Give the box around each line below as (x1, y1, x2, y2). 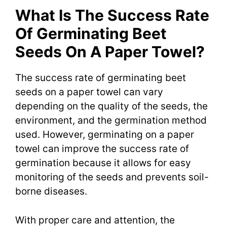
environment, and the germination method (15, 115, 207, 127)
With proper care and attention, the (15, 214, 175, 226)
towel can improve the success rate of (15, 143, 189, 155)
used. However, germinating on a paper (15, 129, 194, 141)
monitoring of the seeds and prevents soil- (15, 171, 209, 183)
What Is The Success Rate (15, 6, 209, 25)
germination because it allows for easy (15, 157, 191, 169)
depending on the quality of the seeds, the (15, 100, 208, 112)
